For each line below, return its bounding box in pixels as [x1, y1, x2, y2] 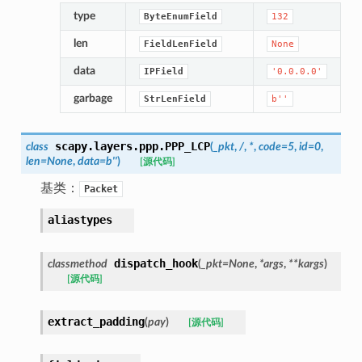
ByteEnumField [143, 11, 217, 22]
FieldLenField [143, 38, 217, 49]
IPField [143, 65, 183, 77]
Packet [83, 183, 118, 195]
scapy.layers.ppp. [54, 139, 165, 153]
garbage [73, 91, 112, 104]
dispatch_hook [113, 256, 198, 270]
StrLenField [143, 93, 206, 104]
